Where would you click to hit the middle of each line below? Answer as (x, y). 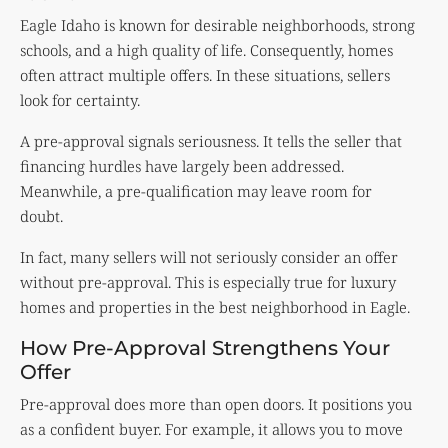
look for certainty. (80, 100)
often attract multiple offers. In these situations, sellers (205, 75)
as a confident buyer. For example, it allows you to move (211, 429)
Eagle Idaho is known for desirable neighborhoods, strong (217, 25)
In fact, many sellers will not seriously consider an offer (209, 257)
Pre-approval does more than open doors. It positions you (216, 404)
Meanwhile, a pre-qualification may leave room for (196, 191)
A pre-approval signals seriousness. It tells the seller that (211, 141)
